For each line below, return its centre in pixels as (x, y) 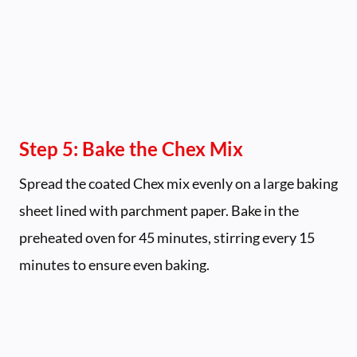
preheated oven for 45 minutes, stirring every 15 (167, 238)
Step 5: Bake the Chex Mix (131, 149)
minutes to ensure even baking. (114, 265)
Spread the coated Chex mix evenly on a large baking (178, 184)
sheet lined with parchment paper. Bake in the (159, 211)
